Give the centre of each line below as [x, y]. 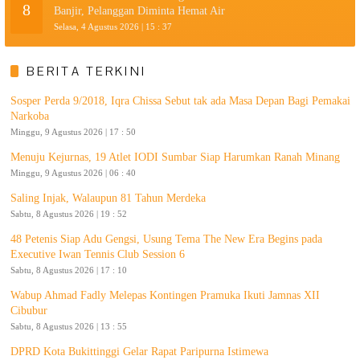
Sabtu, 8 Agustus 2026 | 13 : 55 [69, 326]
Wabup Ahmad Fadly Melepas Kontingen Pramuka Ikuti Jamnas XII [165, 295]
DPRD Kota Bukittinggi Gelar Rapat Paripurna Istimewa [139, 351]
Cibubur [29, 310]
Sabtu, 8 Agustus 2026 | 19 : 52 [69, 213]
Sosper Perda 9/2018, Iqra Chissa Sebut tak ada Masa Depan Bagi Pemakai [180, 100]
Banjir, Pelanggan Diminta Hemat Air [139, 10]
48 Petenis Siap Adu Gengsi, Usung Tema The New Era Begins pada [166, 239]
